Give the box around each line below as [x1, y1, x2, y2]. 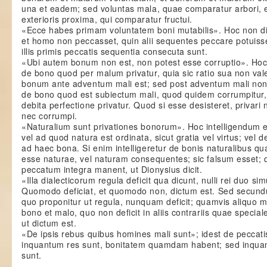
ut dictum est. [21, 217, 77, 229]
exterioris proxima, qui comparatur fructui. [21, 13, 193, 25]
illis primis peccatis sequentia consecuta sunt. [21, 45, 208, 57]
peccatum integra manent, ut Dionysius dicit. [21, 163, 203, 175]
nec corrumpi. [21, 110, 77, 122]
